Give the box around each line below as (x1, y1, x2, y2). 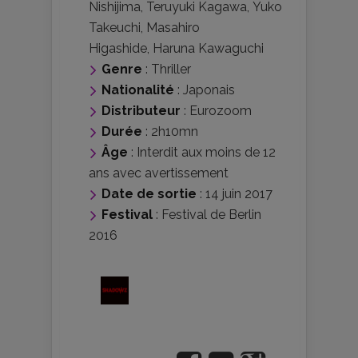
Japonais (183, 82, 235, 98)
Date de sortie (101, 186, 197, 202)
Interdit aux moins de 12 (137, 145, 276, 161)
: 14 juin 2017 (197, 186, 272, 202)
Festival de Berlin (161, 207, 261, 223)
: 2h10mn (142, 124, 198, 140)
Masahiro (146, 20, 200, 36)
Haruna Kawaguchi (153, 41, 264, 57)
